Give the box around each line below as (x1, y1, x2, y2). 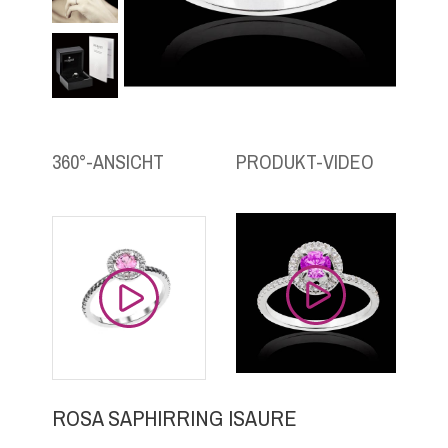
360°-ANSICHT (52, 148, 165, 176)
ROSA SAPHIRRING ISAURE (52, 403, 298, 434)
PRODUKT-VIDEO (235, 148, 374, 176)
